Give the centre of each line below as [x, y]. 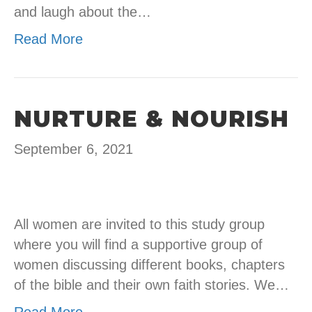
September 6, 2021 [73, 149]
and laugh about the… [83, 12]
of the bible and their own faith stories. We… [151, 285]
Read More [48, 39]
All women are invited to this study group [139, 225]
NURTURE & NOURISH [151, 119]
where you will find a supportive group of [138, 245]
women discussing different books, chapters [149, 265]
